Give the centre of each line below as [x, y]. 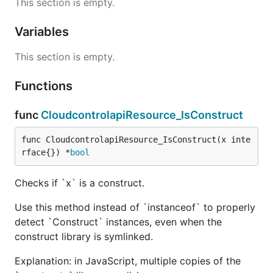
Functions [45, 86]
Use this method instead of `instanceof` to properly [135, 207]
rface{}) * [46, 152]
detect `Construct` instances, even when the [118, 222]
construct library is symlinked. [84, 236]
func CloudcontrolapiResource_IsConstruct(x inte [136, 139]
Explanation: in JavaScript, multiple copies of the [128, 261]
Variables [43, 31]
